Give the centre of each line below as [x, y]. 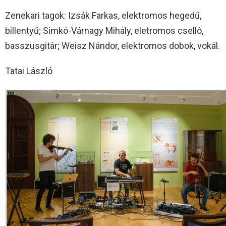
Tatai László [29, 71]
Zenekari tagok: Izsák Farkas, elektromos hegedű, [103, 15]
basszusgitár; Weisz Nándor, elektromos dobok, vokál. [112, 45]
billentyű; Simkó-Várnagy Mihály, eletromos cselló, [104, 30]
